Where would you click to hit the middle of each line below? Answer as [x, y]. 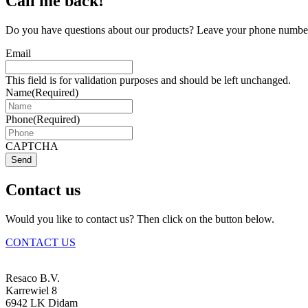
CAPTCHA [32, 146]
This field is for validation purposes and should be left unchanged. [148, 80]
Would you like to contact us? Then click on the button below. [140, 219]
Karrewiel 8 [31, 290]
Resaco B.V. [33, 278]
